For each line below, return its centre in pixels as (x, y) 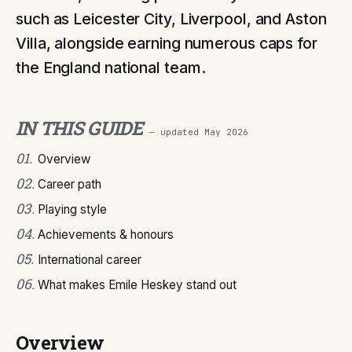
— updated (176, 132)
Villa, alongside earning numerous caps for (167, 43)
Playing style (72, 209)
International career (90, 260)
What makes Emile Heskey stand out (137, 285)
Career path (70, 184)
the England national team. (111, 68)
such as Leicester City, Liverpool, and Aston (171, 19)
